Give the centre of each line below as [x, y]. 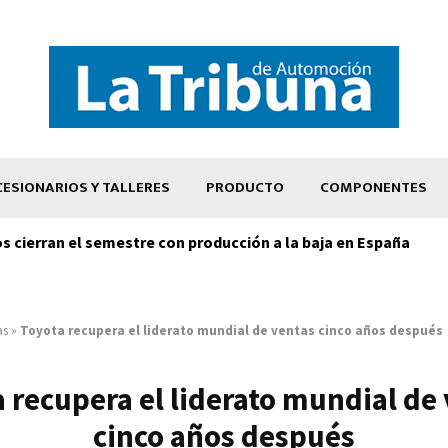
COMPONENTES [373, 187]
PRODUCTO [245, 187]
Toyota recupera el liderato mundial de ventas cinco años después [231, 330]
